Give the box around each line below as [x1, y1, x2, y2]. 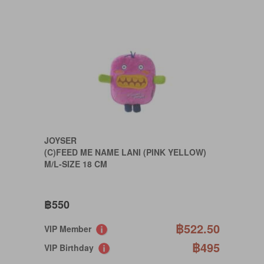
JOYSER [44, 134, 77, 146]
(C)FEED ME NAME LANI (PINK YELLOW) [44, 146, 206, 158]
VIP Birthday [44, 242, 98, 254]
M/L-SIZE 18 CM [44, 158, 107, 170]
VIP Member [44, 223, 96, 235]
